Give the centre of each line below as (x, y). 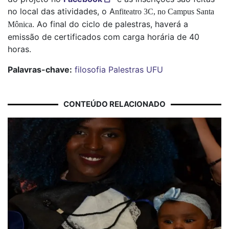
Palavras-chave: (40, 69)
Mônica (20, 24)
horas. (19, 49)
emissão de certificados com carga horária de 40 (104, 37)
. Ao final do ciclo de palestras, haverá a (110, 24)
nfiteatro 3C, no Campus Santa (165, 11)
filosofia (90, 69)
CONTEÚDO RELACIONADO (114, 104)
